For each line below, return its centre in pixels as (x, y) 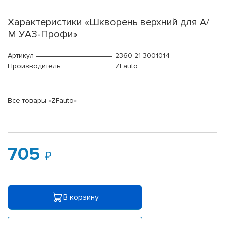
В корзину (81, 197)
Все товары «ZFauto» (42, 101)
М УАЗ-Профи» (43, 34)
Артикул (21, 56)
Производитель (34, 66)
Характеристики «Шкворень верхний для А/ (108, 22)
